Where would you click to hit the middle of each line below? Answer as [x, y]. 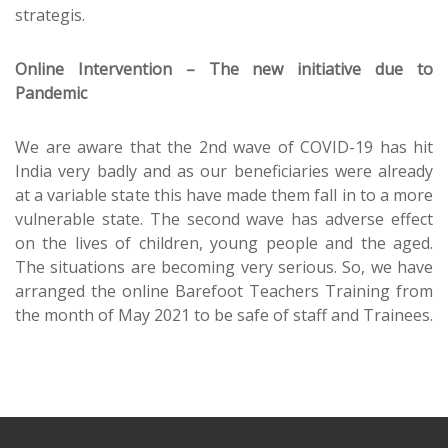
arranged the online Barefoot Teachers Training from [224, 291]
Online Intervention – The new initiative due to [224, 69]
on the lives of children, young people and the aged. [224, 243]
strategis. [50, 15]
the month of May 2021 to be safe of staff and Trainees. [224, 315]
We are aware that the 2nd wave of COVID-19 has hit [224, 147]
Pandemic [51, 93]
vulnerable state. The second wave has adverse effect [224, 219]
